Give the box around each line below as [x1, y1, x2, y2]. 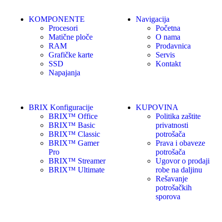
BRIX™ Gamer [49, 138, 99, 147]
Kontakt [156, 59, 181, 68]
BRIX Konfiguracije [29, 103, 93, 111]
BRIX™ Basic [49, 120, 95, 129]
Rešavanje [156, 174, 188, 183]
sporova [156, 192, 180, 201]
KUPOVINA [136, 103, 178, 111]
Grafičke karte [49, 50, 93, 59]
